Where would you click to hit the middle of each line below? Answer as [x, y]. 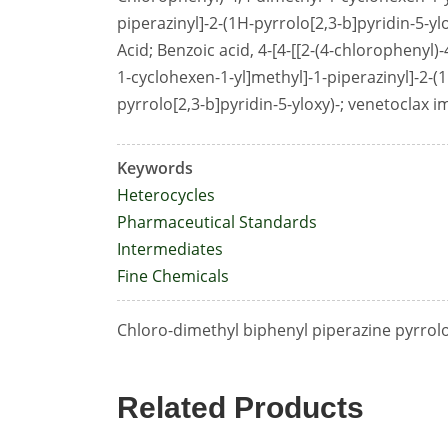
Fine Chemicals [173, 276]
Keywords [155, 168]
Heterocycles [166, 195]
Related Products [240, 407]
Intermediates [170, 249]
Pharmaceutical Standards [217, 222]
